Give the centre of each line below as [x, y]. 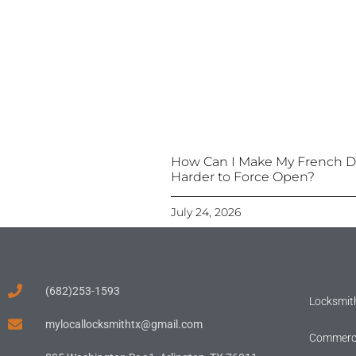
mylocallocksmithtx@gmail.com [124, 324]
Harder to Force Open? [243, 176]
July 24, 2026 [206, 212]
